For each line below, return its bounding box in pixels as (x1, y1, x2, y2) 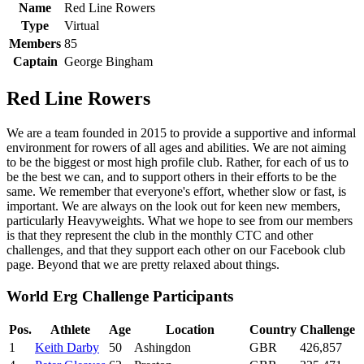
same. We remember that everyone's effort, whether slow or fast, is (6, 184, 346, 198)
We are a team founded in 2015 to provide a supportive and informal (6, 125, 356, 140)
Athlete (50, 323, 90, 337)
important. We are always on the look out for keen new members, (6, 198, 340, 213)
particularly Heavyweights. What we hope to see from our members (6, 213, 353, 227)
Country (249, 323, 297, 337)
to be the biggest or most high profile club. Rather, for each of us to (6, 154, 349, 169)
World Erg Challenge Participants (6, 287, 233, 305)
